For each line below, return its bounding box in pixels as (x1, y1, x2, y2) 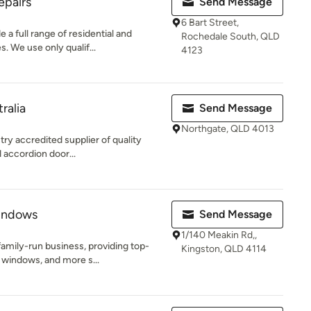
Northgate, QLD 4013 (181, 123, 274, 135)
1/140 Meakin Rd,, (181, 229, 257, 241)
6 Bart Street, (181, 17, 239, 28)
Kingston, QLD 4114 (181, 243, 267, 255)
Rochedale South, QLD (181, 31, 280, 42)
